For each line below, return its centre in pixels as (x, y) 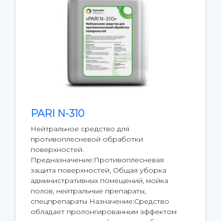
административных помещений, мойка (99, 181)
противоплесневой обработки (87, 139)
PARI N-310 (57, 114)
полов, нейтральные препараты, (88, 191)
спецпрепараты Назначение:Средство (100, 202)
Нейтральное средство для (80, 129)
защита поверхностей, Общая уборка (98, 170)
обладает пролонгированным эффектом (104, 212)
